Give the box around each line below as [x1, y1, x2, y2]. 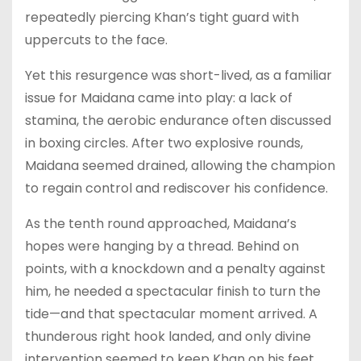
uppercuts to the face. [25, 30, 168, 49]
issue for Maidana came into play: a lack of [25, 88, 293, 107]
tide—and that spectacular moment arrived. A [25, 304, 317, 323]
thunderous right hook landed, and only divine [25, 326, 311, 346]
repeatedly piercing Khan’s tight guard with [25, 7, 299, 27]
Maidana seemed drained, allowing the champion [25, 156, 335, 175]
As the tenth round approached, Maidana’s [25, 214, 297, 233]
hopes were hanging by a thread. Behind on [25, 236, 299, 255]
